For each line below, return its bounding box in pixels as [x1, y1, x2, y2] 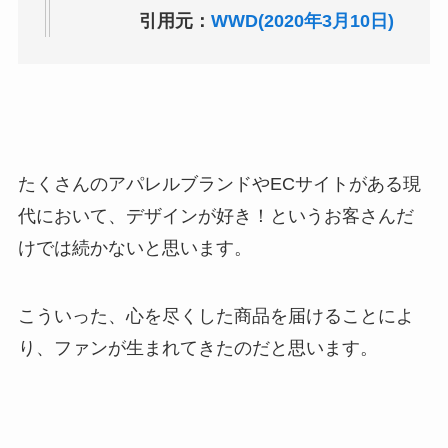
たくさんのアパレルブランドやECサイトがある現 [17, 173, 421, 194]
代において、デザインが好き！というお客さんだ [17, 205, 414, 226]
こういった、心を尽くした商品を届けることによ [17, 305, 414, 326]
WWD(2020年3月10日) [211, 11, 395, 32]
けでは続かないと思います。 [17, 237, 252, 258]
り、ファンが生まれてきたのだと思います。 [17, 337, 378, 358]
